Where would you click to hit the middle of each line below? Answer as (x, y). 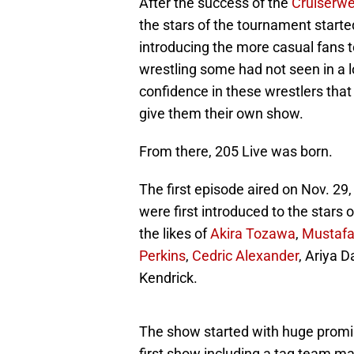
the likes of (175, 234)
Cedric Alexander (245, 256)
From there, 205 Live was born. (236, 152)
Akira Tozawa (253, 234)
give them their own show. (221, 114)
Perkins (162, 256)
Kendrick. (168, 278)
